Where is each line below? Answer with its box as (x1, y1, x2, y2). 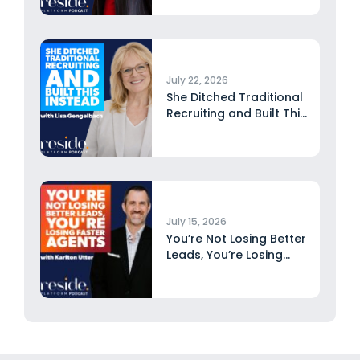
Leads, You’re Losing (166, 247, 283, 264)
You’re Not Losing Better (166, 231, 306, 247)
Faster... (166, 263, 211, 280)
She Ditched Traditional (166, 89, 303, 106)
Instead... (166, 121, 219, 138)
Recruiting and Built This (166, 105, 306, 122)
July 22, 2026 (166, 73, 228, 88)
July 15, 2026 (166, 215, 227, 229)
